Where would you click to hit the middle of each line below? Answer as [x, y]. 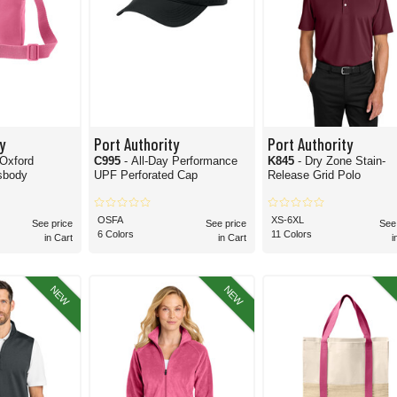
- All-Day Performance [180, 161]
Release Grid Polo [315, 175]
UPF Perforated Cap [145, 175]
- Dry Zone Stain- [342, 161]
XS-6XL [288, 220]
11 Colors [292, 234]
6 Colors [115, 234]
